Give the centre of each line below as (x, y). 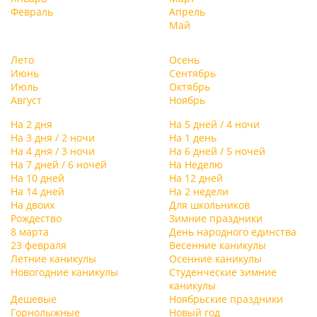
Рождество (36, 218)
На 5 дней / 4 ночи (214, 124)
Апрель (187, 12)
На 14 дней (38, 191)
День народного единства (233, 232)
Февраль (32, 12)
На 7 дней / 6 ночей (59, 165)
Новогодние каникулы (64, 272)
